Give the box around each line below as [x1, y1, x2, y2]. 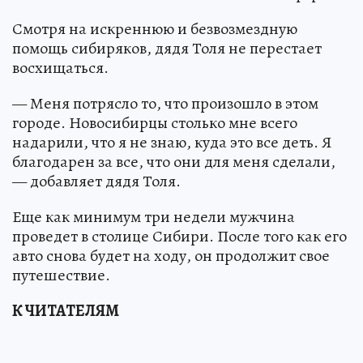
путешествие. [12, 264, 110, 287]
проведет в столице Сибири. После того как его [12, 225, 347, 248]
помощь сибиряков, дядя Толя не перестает [12, 37, 322, 60]
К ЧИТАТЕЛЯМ [12, 300, 119, 322]
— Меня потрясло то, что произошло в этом [12, 92, 318, 115]
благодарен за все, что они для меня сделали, [12, 151, 335, 173]
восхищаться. [12, 57, 109, 79]
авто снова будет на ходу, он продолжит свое [12, 245, 330, 267]
